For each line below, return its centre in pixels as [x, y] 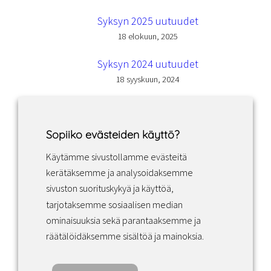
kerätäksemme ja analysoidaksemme [119, 173]
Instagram [133, 165]
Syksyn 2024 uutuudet [148, 64]
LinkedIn [146, 165]
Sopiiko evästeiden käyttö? [113, 134]
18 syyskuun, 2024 [148, 80]
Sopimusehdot [67, 207]
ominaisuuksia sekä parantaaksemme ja [123, 220]
